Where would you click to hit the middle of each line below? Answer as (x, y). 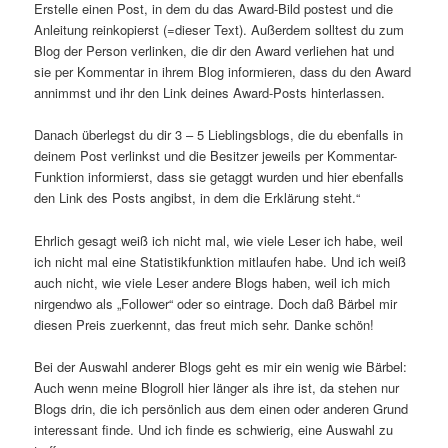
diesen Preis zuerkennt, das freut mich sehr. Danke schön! (204, 324)
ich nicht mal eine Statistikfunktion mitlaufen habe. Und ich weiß (220, 261)
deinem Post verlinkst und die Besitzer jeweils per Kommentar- (216, 156)
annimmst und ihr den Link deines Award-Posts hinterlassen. (210, 93)
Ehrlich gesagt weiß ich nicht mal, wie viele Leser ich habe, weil (219, 240)
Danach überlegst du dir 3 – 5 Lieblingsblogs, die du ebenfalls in (219, 135)
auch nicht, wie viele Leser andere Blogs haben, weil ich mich (212, 282)
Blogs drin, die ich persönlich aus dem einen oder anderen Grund (221, 408)
